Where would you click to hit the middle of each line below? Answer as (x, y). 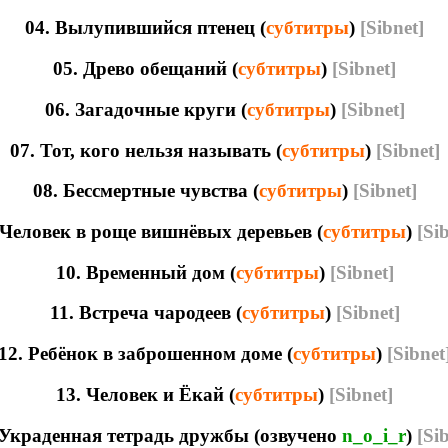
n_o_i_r (374, 435)
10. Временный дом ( (145, 272)
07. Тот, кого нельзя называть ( (145, 150)
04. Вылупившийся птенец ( (145, 28)
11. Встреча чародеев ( (145, 313)
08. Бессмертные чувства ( (145, 191)
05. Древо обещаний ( (145, 69)
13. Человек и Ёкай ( (145, 394)
